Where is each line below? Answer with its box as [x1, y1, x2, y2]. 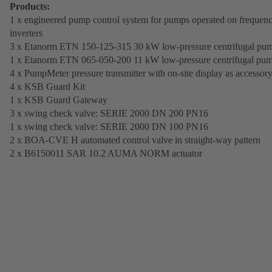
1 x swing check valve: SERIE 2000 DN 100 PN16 [10, 121, 208, 132]
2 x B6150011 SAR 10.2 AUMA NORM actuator [10, 148, 202, 158]
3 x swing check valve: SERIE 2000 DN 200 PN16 [10, 107, 208, 118]
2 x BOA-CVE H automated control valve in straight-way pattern [10, 134, 260, 145]
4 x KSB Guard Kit [10, 81, 85, 92]
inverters [10, 27, 42, 38]
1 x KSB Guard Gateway [10, 94, 107, 105]
